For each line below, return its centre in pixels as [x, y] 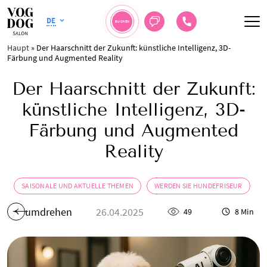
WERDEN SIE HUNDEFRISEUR [198, 186]
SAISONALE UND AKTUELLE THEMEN [78, 186]
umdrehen [49, 212]
